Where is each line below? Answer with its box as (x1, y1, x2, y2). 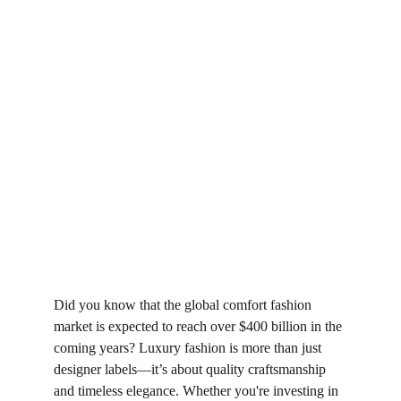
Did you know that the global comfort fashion (54, 297, 315, 312)
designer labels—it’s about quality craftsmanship (54, 362, 329, 377)
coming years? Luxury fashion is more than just (54, 340, 325, 355)
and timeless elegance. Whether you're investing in (54, 383, 342, 398)
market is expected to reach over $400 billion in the (54, 319, 346, 334)
